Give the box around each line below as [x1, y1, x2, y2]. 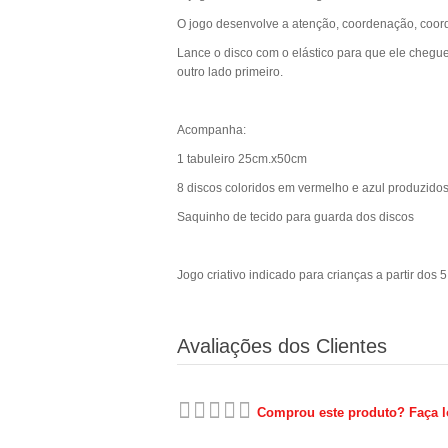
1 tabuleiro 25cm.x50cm [177, 152, 307, 166]
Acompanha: [177, 123, 246, 137]
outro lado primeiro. [177, 65, 283, 79]
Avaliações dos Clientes [177, 335, 387, 357]
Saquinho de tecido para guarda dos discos [177, 210, 414, 224]
